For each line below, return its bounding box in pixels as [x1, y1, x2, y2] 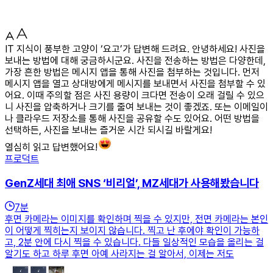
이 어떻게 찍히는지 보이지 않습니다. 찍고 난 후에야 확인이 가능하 [5, 225, 260, 237]
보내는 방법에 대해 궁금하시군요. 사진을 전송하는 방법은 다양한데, [5, 54, 266, 66]
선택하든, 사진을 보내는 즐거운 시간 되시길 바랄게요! [5, 124, 212, 136]
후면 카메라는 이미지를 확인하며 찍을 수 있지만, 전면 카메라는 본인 [5, 213, 268, 225]
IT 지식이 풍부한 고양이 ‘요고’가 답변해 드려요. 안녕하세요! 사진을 [5, 43, 265, 55]
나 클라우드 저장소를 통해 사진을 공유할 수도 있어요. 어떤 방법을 [5, 112, 260, 124]
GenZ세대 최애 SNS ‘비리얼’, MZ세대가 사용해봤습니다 [5, 175, 259, 190]
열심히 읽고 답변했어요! [5, 141, 97, 153]
